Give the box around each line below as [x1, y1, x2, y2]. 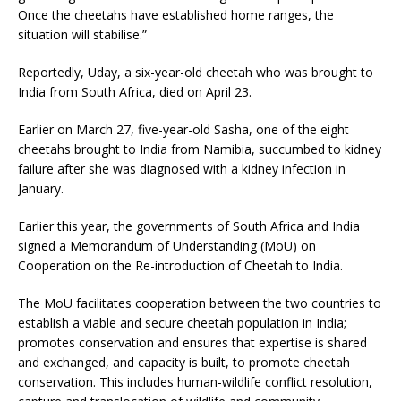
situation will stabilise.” [18, 25, 147, 43]
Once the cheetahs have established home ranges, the [18, 5, 334, 23]
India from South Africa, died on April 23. [18, 82, 252, 100]
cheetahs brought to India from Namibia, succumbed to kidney [18, 140, 381, 158]
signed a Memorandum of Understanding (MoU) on [18, 236, 316, 254]
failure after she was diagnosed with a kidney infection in [18, 159, 346, 177]
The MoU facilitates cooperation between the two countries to [18, 294, 381, 311]
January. [18, 179, 64, 197]
